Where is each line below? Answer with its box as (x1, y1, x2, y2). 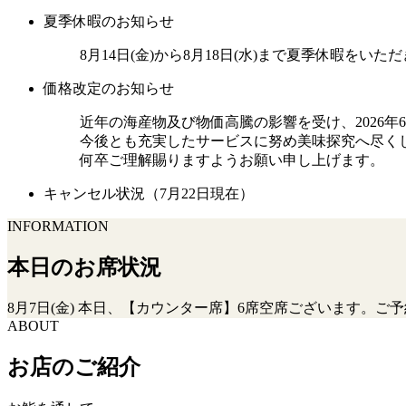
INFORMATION (7, 217, 109, 234)
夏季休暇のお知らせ (43, 13, 174, 29)
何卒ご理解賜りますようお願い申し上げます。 (80, 151, 384, 168)
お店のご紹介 (7, 355, 140, 380)
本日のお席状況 (7, 255, 161, 279)
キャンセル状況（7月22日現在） (43, 185, 254, 201)
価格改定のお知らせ (43, 80, 174, 96)
